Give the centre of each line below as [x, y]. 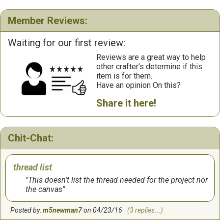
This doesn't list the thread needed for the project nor [118, 180]
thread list [33, 167]
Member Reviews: [48, 20]
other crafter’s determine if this [149, 66]
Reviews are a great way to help [151, 57]
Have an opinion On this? [138, 85]
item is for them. [124, 76]
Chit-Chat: [31, 138]
